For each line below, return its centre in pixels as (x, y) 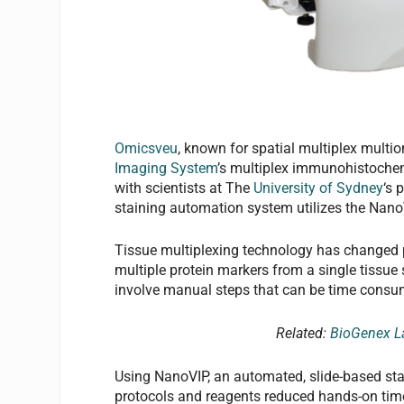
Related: (303, 333)
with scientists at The (184, 188)
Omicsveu (147, 148)
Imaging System (166, 168)
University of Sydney (319, 188)
